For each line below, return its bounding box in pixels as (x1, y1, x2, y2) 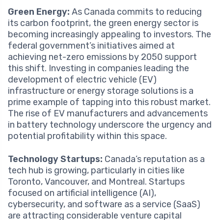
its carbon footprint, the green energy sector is (8, 17, 198, 28)
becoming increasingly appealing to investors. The (8, 28, 211, 40)
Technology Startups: (8, 153, 103, 165)
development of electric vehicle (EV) (8, 74, 157, 85)
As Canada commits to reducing (70, 6, 202, 17)
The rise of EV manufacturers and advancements (8, 108, 208, 119)
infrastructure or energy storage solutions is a (8, 85, 193, 96)
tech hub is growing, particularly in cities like (8, 165, 185, 176)
